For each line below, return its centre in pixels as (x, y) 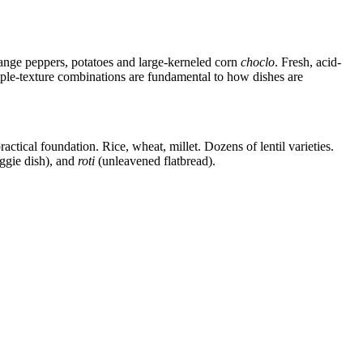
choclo (258, 62)
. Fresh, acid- (308, 62)
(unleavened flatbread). (155, 161)
